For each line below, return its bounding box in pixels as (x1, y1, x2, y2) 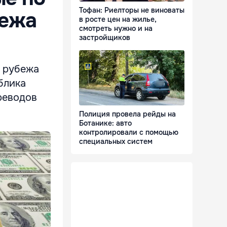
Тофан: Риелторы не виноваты (79, 6, 184, 15)
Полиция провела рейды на (79, 109, 176, 119)
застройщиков (79, 33, 130, 43)
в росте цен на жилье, (79, 15, 157, 24)
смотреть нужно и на (79, 24, 153, 33)
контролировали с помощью (79, 128, 178, 137)
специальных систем (79, 137, 153, 146)
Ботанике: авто (79, 119, 132, 128)
